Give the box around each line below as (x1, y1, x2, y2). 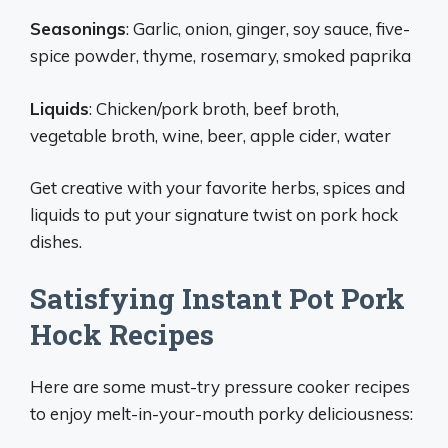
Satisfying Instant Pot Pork (30, 279, 405, 317)
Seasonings (30, 18, 126, 39)
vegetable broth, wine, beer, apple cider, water (30, 124, 391, 146)
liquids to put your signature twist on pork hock (30, 204, 398, 225)
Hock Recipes (30, 315, 214, 353)
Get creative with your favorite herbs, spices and (30, 177, 405, 198)
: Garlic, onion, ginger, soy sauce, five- (126, 18, 410, 39)
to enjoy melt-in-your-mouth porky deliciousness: (30, 402, 413, 424)
